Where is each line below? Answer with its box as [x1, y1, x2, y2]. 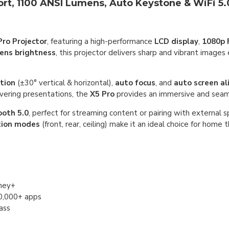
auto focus [115, 78, 155, 88]
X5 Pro [90, 89, 114, 99]
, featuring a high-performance [47, 36, 154, 47]
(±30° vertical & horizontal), [15, 78, 115, 88]
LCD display [154, 36, 198, 47]
